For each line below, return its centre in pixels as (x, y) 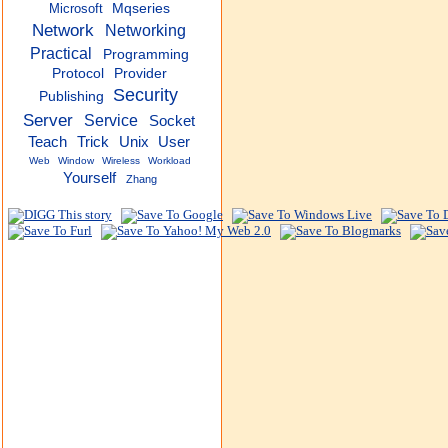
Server (48, 120)
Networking (145, 30)
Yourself (89, 177)
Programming (145, 54)
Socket (171, 121)
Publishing (71, 96)
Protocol (78, 73)
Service (111, 120)
